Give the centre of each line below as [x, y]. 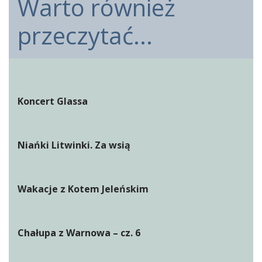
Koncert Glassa [53, 101]
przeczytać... [85, 36]
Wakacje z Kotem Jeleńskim [83, 189]
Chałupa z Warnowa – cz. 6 [79, 233]
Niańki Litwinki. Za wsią [74, 145]
